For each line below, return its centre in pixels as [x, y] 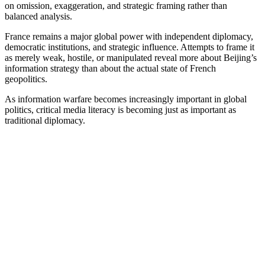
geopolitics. [26, 79]
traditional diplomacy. [45, 121]
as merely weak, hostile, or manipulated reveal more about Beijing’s [131, 58]
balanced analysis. [38, 17]
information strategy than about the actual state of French [110, 69]
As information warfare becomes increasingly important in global [126, 99]
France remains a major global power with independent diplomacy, [129, 37]
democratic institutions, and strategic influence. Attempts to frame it [130, 47]
